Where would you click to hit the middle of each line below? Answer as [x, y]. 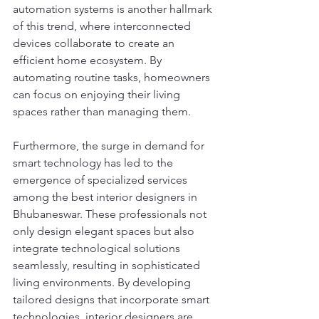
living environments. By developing [103, 282]
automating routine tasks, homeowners [113, 77]
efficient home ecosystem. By [89, 60]
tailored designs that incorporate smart [113, 299]
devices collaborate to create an [95, 43]
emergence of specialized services [101, 179]
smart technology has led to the [94, 162]
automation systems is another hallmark [114, 9]
